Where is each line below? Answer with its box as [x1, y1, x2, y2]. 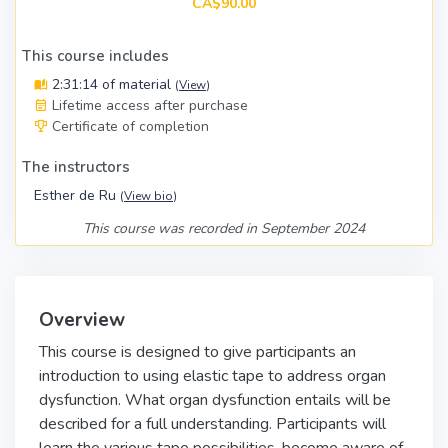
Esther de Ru [34, 186, 120, 205]
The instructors [22, 157, 130, 177]
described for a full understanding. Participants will [39, 413, 386, 435]
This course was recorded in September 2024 [83, 219, 365, 238]
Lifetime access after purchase [52, 96, 248, 115]
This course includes [22, 46, 169, 66]
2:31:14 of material [48, 75, 175, 94]
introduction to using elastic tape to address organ [39, 365, 386, 387]
